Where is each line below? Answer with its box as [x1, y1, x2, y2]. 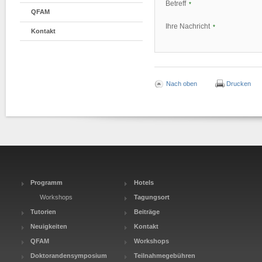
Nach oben [166, 80, 197, 87]
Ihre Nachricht [166, 22, 210, 31]
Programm [30, 178, 63, 186]
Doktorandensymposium [30, 251, 108, 259]
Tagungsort [133, 193, 170, 201]
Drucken [226, 80, 251, 87]
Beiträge [133, 208, 160, 215]
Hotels [133, 178, 154, 186]
